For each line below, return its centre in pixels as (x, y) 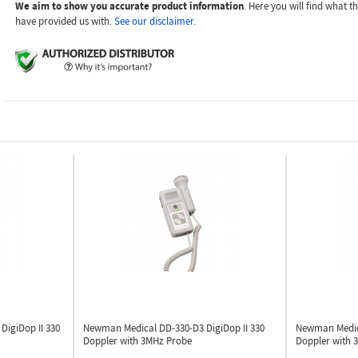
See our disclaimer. (155, 21)
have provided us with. (64, 21)
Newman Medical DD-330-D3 (145, 328)
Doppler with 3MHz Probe (137, 341)
